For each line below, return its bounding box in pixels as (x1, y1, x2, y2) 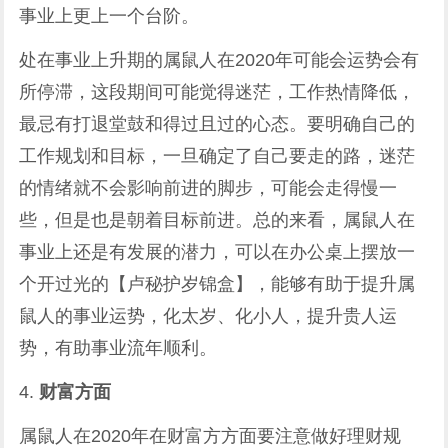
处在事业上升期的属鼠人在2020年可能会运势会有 (19, 50, 420, 70)
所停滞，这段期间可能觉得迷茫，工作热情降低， (19, 82, 416, 102)
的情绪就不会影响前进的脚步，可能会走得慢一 (19, 178, 398, 198)
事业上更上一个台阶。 (19, 6, 200, 26)
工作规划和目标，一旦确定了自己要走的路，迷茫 (19, 146, 416, 166)
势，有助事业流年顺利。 (19, 338, 218, 358)
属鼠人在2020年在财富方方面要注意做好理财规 (19, 426, 402, 446)
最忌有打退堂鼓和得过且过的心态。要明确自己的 (19, 114, 416, 134)
